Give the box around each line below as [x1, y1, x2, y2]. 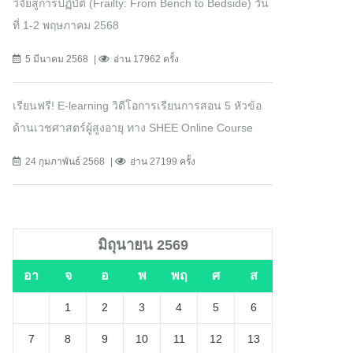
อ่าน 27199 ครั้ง [130, 156, 195, 168]
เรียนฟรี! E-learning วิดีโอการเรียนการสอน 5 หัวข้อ [13, 99, 262, 113]
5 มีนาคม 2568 [25, 54, 88, 65]
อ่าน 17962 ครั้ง [113, 54, 179, 65]
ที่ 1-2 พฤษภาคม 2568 [13, 19, 119, 32]
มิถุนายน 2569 [97, 236, 188, 254]
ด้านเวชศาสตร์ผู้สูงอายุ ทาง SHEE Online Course [13, 121, 253, 135]
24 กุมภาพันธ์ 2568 [25, 156, 105, 168]
